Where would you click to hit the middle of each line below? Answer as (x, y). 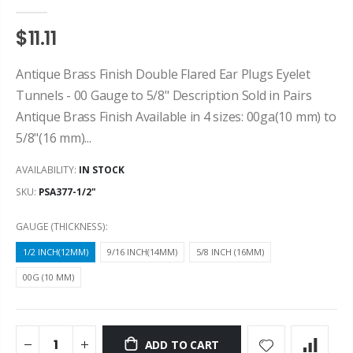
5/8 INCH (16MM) (230, 252)
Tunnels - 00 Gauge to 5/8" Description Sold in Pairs (164, 96)
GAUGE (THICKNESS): (62, 227)
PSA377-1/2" (67, 191)
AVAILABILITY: (47, 169)
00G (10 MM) (48, 277)
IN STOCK (102, 169)
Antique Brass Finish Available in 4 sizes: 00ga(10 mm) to (176, 117)
